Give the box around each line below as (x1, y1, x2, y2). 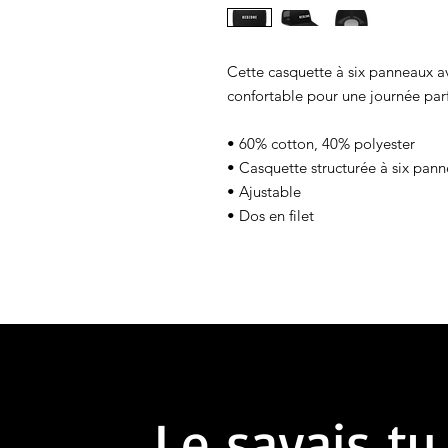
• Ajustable (227, 182, 301, 202)
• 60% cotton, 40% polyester (227, 134, 415, 154)
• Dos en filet (227, 206, 314, 226)
